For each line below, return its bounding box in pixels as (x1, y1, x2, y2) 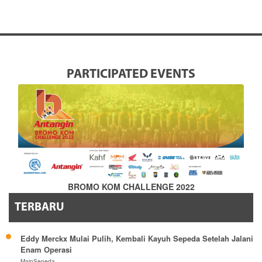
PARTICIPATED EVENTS (67, 68, 195, 81)
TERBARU (15, 202, 64, 214)
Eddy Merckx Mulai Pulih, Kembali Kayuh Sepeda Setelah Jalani (20, 233, 253, 244)
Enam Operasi (20, 244, 72, 256)
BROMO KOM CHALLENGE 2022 (67, 181, 195, 193)
